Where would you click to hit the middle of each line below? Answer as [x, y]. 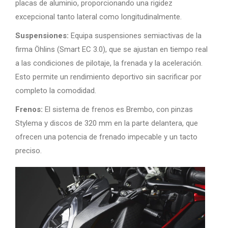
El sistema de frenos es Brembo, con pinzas [118, 109]
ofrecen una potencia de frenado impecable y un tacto [106, 137]
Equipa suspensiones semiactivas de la [135, 36]
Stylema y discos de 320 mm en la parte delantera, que [107, 123]
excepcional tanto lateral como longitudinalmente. [98, 17]
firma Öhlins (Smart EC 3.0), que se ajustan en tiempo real [111, 49]
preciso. [28, 151]
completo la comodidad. [56, 91]
